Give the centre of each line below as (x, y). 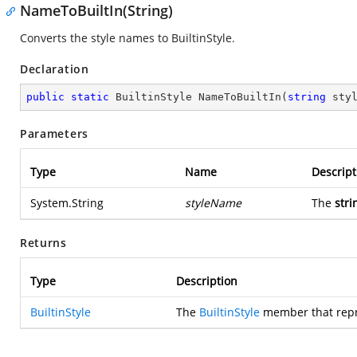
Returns (43, 243)
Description (207, 281)
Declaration (55, 69)
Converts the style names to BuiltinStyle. (127, 38)
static (90, 97)
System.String (67, 203)
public (45, 97)
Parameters (54, 133)
